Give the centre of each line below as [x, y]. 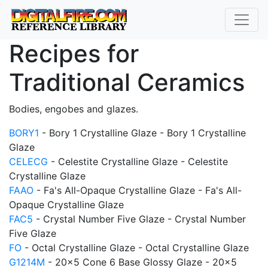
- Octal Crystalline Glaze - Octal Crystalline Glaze [135, 248]
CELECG [28, 162]
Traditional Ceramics [127, 82]
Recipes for [74, 54]
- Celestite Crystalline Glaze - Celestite [138, 162]
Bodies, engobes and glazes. [74, 109]
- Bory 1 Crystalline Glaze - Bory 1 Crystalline [142, 133]
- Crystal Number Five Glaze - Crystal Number [139, 219]
